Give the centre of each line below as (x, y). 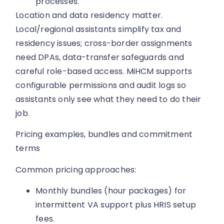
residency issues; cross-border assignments (104, 43)
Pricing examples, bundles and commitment (104, 134)
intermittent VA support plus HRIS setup (116, 205)
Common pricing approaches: (76, 169)
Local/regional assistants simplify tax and (98, 29)
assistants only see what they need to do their (108, 99)
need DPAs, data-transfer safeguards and (100, 57)
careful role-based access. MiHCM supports (104, 71)
